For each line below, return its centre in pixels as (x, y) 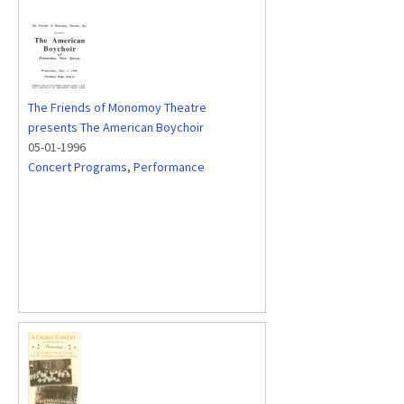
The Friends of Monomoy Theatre (117, 107)
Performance (169, 167)
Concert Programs (78, 167)
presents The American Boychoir (116, 127)
